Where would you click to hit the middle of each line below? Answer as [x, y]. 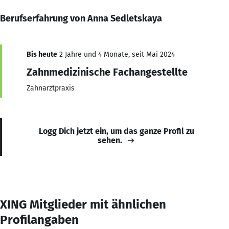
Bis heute [42, 54]
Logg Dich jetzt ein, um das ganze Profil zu [117, 131]
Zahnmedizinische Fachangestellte [107, 72]
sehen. [110, 140]
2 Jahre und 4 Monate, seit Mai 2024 [116, 54]
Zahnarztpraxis [51, 88]
